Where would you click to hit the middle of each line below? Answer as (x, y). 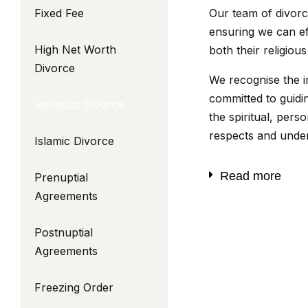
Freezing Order (74, 287)
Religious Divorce (79, 104)
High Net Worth (75, 49)
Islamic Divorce (74, 141)
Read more (250, 176)
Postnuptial (64, 232)
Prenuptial (61, 177)
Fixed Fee (59, 13)
